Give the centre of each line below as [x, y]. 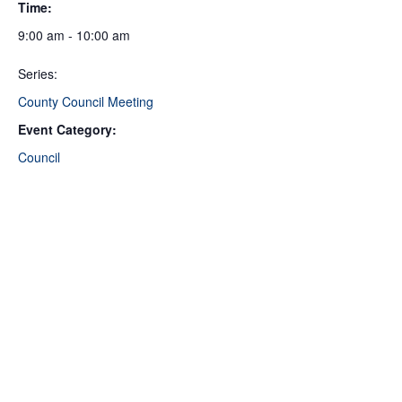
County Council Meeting [86, 101]
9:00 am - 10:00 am [74, 35]
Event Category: [67, 129]
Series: [38, 73]
